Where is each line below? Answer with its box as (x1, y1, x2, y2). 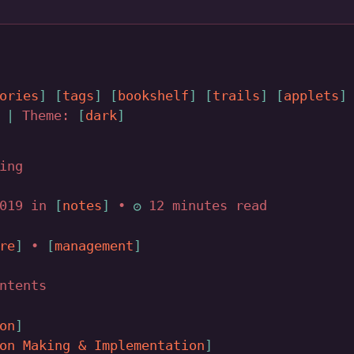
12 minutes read (141, 198, 267, 213)
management (55, 237, 134, 254)
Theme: (14, 107, 77, 124)
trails (213, 88, 260, 104)
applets (284, 88, 339, 104)
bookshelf (118, 88, 189, 104)
